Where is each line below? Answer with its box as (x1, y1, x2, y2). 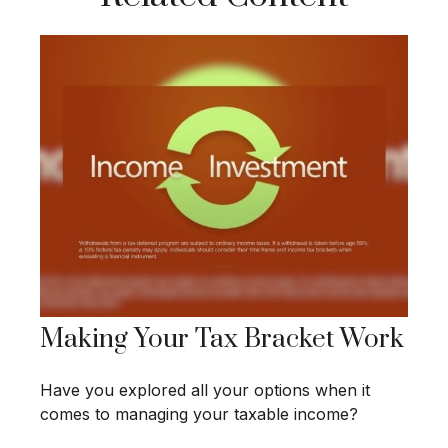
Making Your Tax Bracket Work (40, 322, 404, 356)
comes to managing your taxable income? (40, 403, 358, 424)
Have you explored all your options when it (40, 379, 370, 400)
